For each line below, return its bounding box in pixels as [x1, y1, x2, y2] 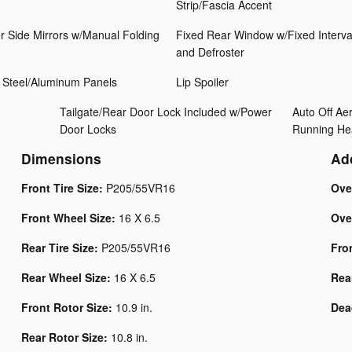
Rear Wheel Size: [20, 269, 114, 286]
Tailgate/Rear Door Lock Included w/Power [60, 104, 272, 120]
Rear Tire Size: [20, 240, 101, 256]
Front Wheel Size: [20, 210, 119, 226]
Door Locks [60, 121, 116, 137]
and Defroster [176, 44, 244, 60]
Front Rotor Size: [20, 299, 115, 316]
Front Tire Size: [20, 180, 106, 196]
